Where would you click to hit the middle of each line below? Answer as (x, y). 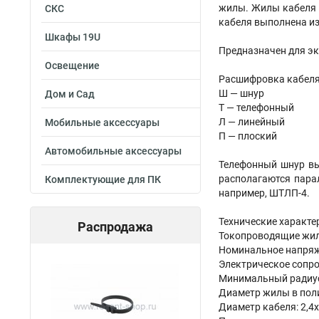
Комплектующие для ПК (103, 179)
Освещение (72, 66)
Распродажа (115, 227)
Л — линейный (252, 122)
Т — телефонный (256, 108)
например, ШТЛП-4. (265, 193)
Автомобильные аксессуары (113, 151)
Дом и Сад (70, 94)
